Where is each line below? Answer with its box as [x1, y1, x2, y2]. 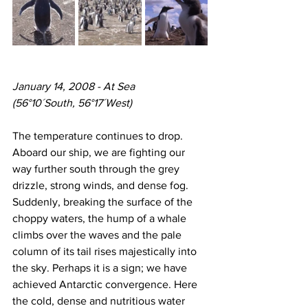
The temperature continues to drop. [12, 130, 186, 142]
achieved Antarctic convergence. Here [12, 278, 200, 291]
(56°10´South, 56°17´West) [12, 97, 132, 109]
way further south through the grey [12, 163, 182, 175]
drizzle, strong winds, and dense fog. [12, 179, 191, 192]
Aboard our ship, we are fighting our [12, 146, 188, 159]
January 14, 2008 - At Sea [12, 80, 135, 93]
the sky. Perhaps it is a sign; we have [12, 262, 190, 274]
